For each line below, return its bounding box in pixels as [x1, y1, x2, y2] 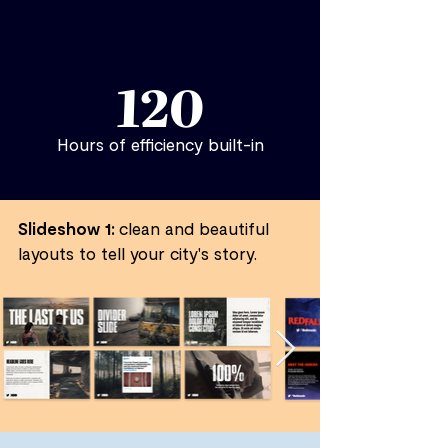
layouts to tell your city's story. [18, 243, 257, 263]
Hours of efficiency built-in [56, 134, 264, 154]
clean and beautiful [115, 218, 269, 238]
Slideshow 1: [18, 218, 115, 238]
